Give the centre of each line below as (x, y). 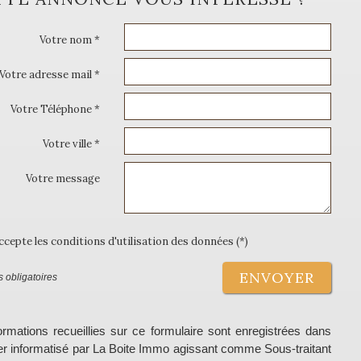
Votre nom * (70, 39)
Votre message (63, 178)
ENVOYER (277, 277)
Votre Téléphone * (56, 109)
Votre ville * (72, 143)
